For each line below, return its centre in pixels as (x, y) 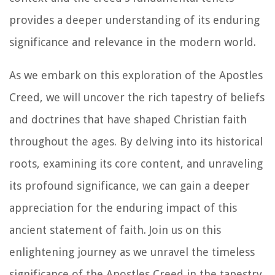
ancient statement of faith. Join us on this (115, 230)
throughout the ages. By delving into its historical (136, 141)
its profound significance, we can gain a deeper (130, 185)
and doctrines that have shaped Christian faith (128, 119)
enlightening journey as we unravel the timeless (132, 252)
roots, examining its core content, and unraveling (136, 163)
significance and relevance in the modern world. (133, 42)
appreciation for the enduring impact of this (123, 207)
